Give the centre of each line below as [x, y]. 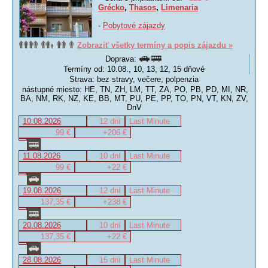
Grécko [111, 7]
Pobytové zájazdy [134, 25]
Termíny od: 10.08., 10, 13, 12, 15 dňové [134, 69]
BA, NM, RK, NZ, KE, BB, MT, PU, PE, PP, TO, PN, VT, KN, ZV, [134, 98]
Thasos [143, 7]
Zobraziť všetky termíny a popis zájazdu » [155, 45]
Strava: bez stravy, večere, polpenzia [134, 79]
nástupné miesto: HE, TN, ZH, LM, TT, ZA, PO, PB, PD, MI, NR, [134, 89]
